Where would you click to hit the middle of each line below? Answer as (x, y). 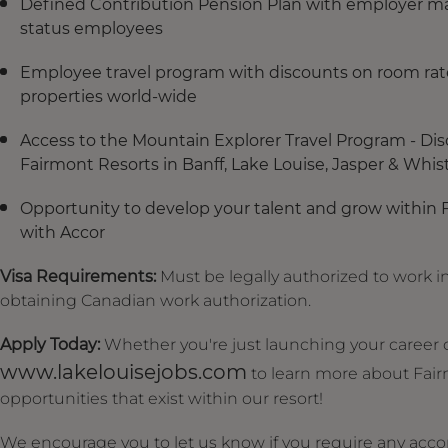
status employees (91, 28)
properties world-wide (108, 96)
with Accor (62, 232)
